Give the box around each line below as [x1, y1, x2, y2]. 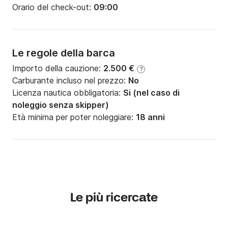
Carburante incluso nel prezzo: [12, 75, 128, 86]
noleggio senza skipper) [12, 100, 109, 110]
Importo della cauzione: [12, 63, 103, 74]
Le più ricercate [70, 190, 158, 207]
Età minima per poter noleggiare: [12, 112, 136, 123]
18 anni [136, 112, 165, 123]
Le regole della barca [12, 47, 115, 60]
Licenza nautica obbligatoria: [12, 88, 123, 98]
